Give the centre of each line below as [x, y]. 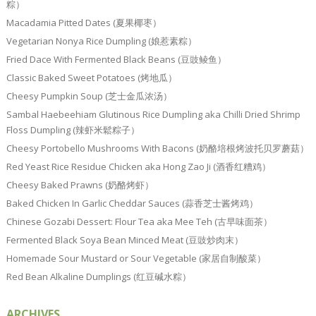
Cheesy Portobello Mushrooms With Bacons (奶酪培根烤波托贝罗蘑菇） [157, 148]
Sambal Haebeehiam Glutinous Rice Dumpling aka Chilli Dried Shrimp [153, 115]
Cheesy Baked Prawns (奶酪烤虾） [80, 185]
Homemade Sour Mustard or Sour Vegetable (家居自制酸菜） [136, 259]
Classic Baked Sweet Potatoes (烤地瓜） [91, 78]
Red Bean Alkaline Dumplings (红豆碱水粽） [98, 277]
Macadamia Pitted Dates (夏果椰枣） [84, 23]
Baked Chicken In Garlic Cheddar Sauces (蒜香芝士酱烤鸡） [132, 203]
